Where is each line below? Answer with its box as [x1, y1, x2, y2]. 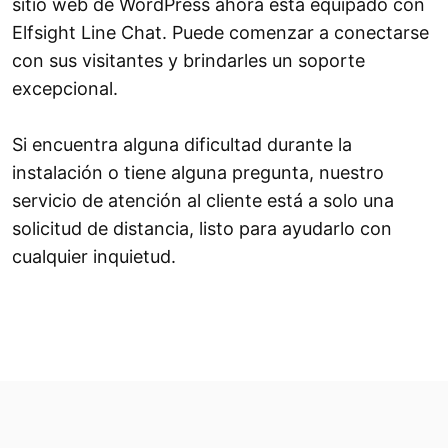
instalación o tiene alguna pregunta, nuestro [12, 162, 384, 184]
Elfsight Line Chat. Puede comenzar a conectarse [12, 22, 429, 44]
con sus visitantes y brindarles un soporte [12, 50, 365, 72]
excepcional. [12, 78, 118, 100]
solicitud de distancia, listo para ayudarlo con [12, 218, 392, 240]
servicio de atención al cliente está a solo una [12, 190, 394, 212]
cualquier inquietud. [12, 246, 176, 268]
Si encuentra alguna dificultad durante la [12, 134, 352, 156]
